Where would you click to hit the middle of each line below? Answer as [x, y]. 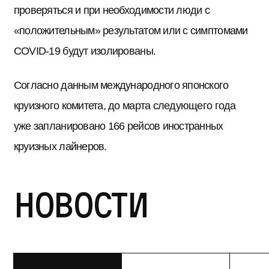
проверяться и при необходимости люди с [112, 10]
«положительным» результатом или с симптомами [131, 31]
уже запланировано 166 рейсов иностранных [118, 126]
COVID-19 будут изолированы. [85, 51]
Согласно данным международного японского [121, 85]
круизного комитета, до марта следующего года [125, 106]
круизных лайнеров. [60, 147]
